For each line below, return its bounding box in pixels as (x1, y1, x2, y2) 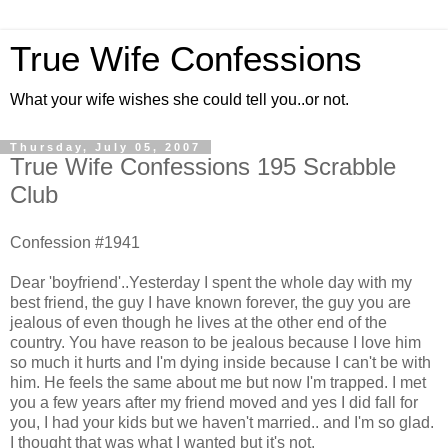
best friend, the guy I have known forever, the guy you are (10, 293, 411, 311)
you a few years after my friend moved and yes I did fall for (10, 393, 418, 411)
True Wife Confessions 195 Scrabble (10, 153, 396, 180)
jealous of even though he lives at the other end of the (10, 313, 387, 331)
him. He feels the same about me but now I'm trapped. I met (10, 373, 426, 391)
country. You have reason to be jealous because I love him (10, 333, 421, 351)
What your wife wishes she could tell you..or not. (10, 91, 349, 108)
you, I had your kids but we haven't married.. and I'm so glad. (10, 413, 434, 431)
